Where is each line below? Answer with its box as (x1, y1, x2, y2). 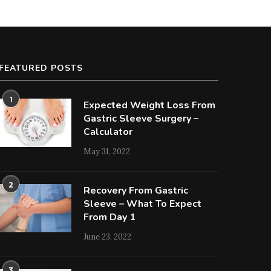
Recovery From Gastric (83, 184, 189, 197)
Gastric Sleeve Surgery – (83, 112, 199, 125)
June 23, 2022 (83, 232, 132, 242)
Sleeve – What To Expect (83, 197, 202, 211)
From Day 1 (83, 211, 136, 224)
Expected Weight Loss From (83, 99, 216, 112)
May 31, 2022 (83, 146, 131, 157)
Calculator (83, 125, 133, 139)
